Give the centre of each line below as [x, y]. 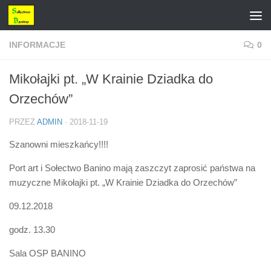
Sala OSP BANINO [47, 253]
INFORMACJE [37, 45]
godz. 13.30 [32, 230]
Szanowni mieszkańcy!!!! [59, 144]
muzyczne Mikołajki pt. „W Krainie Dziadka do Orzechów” [123, 182]
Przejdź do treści [54, 17]
